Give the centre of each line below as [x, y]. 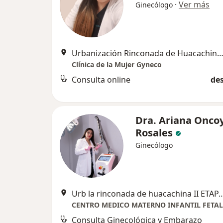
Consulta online [101, 80]
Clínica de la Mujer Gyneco [117, 64]
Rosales [154, 133]
